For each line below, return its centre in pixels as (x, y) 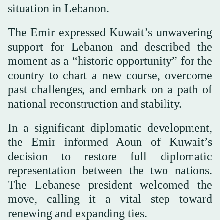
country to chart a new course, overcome (110, 75)
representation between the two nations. (110, 170)
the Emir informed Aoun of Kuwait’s (110, 142)
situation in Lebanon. (58, 8)
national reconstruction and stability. (95, 103)
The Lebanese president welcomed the (110, 184)
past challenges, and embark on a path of (110, 89)
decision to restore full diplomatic (110, 156)
